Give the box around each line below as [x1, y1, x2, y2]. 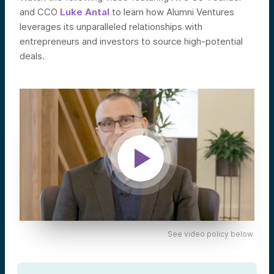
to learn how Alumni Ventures [109, 6, 234, 18]
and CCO [20, 6, 60, 18]
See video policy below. [167, 229, 254, 239]
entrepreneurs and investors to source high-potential [20, 35, 243, 48]
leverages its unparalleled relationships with [20, 21, 202, 33]
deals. [20, 50, 45, 62]
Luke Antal [60, 6, 109, 18]
